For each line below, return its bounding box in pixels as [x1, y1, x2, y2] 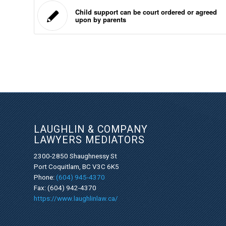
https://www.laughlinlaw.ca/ [34, 195, 118, 203]
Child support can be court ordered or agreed [75, 7, 217, 17]
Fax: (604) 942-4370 [34, 184, 96, 192]
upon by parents [75, 15, 126, 25]
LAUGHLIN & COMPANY [34, 123, 148, 135]
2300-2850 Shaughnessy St [34, 152, 117, 160]
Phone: [34, 174, 56, 182]
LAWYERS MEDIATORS [34, 134, 145, 146]
